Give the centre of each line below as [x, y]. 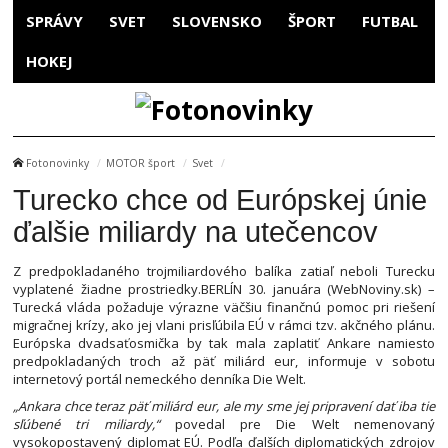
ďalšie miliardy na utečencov [195, 231]
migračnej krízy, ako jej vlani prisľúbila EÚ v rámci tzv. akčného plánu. [224, 324]
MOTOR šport [140, 163]
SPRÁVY [54, 20]
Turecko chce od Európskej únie [220, 199]
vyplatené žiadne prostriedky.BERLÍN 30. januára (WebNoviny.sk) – [224, 288]
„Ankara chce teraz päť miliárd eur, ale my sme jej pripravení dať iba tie [224, 406]
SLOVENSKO [217, 20]
